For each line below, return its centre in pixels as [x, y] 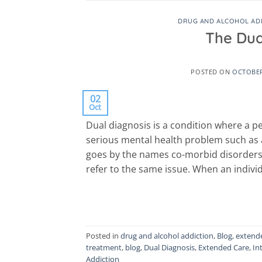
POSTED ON [212, 71]
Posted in [103, 236]
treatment [104, 248]
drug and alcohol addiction [167, 236]
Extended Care [224, 248]
